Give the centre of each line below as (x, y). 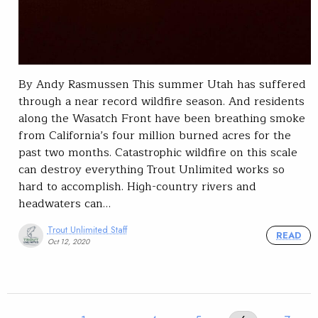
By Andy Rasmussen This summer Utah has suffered (162, 84)
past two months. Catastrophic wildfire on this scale (158, 152)
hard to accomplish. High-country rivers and (137, 186)
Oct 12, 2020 (68, 242)
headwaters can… (65, 203)
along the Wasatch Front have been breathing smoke (162, 118)
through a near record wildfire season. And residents (161, 101)
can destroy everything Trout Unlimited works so (152, 169)
